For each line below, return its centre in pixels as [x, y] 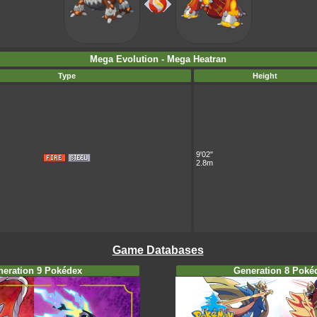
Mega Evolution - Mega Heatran [158, 59]
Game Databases [158, 250]
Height [265, 76]
